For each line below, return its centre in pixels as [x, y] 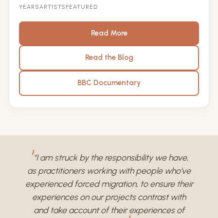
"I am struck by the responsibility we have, [110, 157]
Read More [109, 33]
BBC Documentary [109, 83]
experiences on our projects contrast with [109, 197]
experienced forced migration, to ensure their [109, 183]
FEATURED [82, 7]
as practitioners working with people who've [109, 170]
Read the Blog [109, 58]
